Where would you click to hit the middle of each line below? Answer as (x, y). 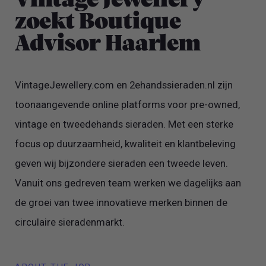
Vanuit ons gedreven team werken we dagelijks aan (128, 183)
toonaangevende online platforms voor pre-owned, (128, 105)
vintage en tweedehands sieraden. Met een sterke (124, 124)
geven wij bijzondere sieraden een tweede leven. (122, 164)
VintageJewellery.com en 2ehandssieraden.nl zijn (124, 85)
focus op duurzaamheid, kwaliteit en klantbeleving (126, 144)
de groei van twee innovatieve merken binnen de (121, 203)
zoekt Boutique (98, 22)
